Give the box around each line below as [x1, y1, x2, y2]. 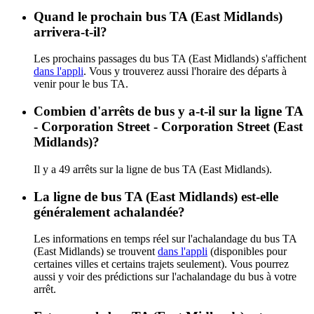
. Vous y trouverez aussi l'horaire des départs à [83, 65, 287, 78]
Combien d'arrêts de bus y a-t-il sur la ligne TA [34, 104, 303, 119]
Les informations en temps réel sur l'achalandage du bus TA [34, 233, 296, 245]
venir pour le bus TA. [34, 78, 128, 90]
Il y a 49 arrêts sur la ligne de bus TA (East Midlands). [34, 163, 272, 175]
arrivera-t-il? [34, 24, 107, 39]
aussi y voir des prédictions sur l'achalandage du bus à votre [34, 271, 296, 283]
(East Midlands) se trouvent [34, 245, 158, 258]
